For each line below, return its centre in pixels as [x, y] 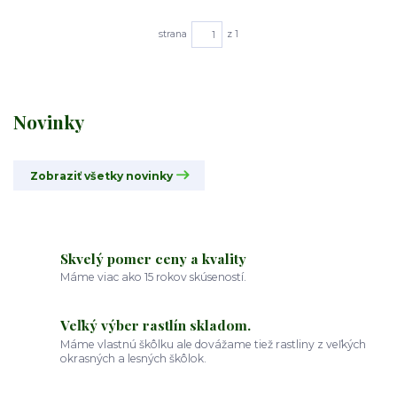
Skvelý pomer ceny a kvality [154, 258]
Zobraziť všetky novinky [101, 176]
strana [172, 35]
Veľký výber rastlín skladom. [156, 325]
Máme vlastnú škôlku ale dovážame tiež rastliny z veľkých [214, 345]
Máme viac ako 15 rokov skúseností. [154, 277]
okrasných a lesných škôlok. [134, 359]
